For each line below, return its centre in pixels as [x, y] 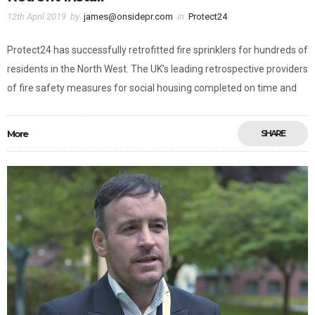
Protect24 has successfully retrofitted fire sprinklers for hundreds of [157, 50]
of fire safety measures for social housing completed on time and [152, 88]
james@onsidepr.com [128, 17]
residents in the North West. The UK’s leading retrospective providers [157, 69]
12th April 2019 [37, 17]
